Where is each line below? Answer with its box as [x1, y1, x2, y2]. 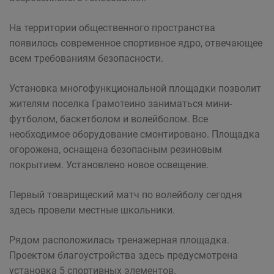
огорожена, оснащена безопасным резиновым [9, 144, 222, 155]
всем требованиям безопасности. [9, 53, 163, 64]
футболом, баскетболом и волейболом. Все [9, 113, 208, 125]
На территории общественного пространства [9, 22, 215, 34]
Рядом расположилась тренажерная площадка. [9, 234, 229, 246]
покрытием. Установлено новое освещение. [9, 159, 209, 171]
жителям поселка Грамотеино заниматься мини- [9, 98, 232, 109]
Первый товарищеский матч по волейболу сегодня [9, 189, 242, 201]
